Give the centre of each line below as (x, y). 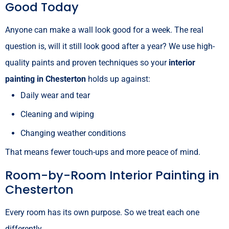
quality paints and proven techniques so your (87, 62)
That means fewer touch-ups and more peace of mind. (103, 152)
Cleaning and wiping (57, 114)
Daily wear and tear (55, 95)
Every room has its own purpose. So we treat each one (102, 212)
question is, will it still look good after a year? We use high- (110, 46)
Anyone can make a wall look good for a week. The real (104, 30)
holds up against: (118, 79)
